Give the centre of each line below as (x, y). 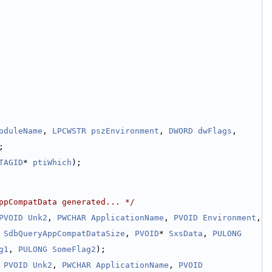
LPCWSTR (69, 131)
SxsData (186, 233)
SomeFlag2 (74, 249)
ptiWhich (52, 162)
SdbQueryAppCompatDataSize (64, 233)
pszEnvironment (125, 131)
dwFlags (215, 131)
